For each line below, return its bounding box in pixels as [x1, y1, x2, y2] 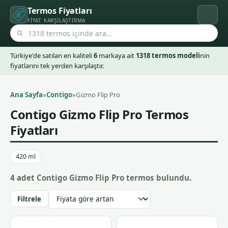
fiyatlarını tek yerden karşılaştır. [10, 61, 104, 71]
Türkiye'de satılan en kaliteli [10, 51, 94, 61]
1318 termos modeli [136, 51, 200, 61]
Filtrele [17, 194, 42, 204]
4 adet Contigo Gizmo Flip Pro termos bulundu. [10, 173, 191, 183]
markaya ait [97, 51, 136, 61]
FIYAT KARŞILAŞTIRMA [27, 17, 86, 24]
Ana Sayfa [10, 90, 43, 100]
